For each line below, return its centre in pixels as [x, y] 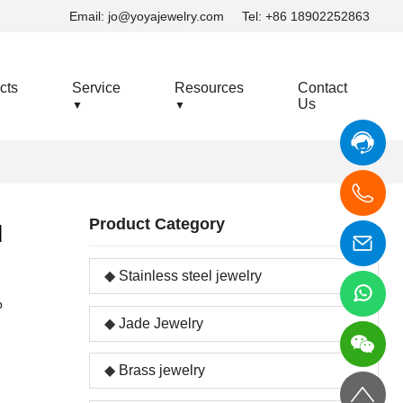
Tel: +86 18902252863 [306, 16]
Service [96, 88]
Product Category [157, 224]
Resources [209, 88]
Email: [89, 16]
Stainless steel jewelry [190, 275]
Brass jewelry [161, 371]
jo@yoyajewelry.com [166, 16]
